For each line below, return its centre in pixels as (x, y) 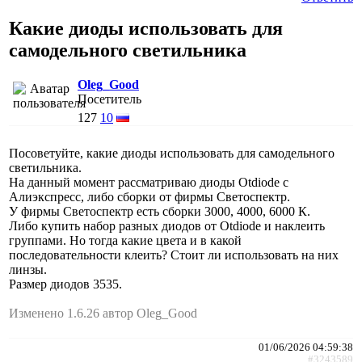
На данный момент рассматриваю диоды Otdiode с (149, 182)
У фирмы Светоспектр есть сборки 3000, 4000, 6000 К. (160, 211)
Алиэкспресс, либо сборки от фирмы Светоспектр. (149, 196)
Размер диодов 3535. (65, 284)
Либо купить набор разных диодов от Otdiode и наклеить (167, 225)
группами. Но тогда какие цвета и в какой (125, 240)
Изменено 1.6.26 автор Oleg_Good (103, 313)
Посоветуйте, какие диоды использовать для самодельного (172, 153)
